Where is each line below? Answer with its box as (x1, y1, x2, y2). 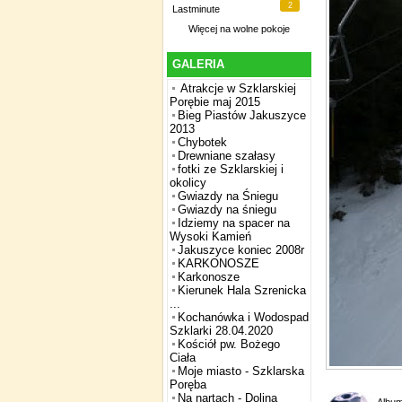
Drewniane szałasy (178, 149, 275, 163)
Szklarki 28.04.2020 (170, 324, 273, 338)
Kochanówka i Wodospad (178, 310, 309, 325)
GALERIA (172, 57, 224, 72)
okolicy (170, 176, 206, 190)
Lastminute (172, 4, 220, 15)
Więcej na (188, 23, 233, 35)
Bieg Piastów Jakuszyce (178, 109, 306, 123)
